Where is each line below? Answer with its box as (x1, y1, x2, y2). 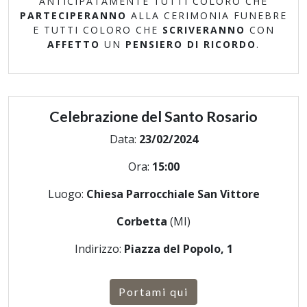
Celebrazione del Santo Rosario (49, 108, 258, 125)
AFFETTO (47, 38, 100, 51)
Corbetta (116, 214, 170, 229)
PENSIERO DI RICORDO (125, 38, 256, 51)
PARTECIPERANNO (20, 9, 127, 22)
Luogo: (47, 186, 86, 201)
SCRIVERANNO (162, 23, 245, 36)
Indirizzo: (74, 241, 124, 256)
